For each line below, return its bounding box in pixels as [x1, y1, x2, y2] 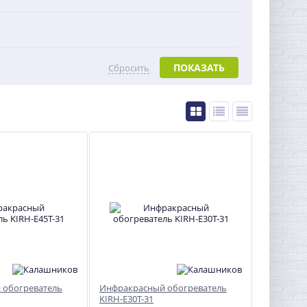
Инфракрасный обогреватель [99, 282, 227, 294]
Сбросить [108, 62, 149, 74]
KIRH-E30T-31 [99, 293, 153, 305]
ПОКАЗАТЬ [173, 61, 225, 74]
